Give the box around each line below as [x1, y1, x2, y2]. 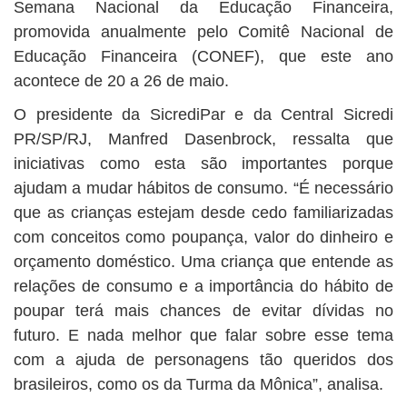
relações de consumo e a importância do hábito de [14, 277, 393, 295]
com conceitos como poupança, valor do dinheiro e [14, 228, 393, 246]
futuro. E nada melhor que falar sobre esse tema [14, 326, 393, 344]
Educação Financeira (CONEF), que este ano [14, 47, 393, 65]
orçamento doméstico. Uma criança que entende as [14, 253, 393, 271]
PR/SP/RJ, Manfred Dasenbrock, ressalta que [14, 130, 393, 148]
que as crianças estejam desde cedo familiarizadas [14, 203, 393, 222]
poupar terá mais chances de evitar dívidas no [14, 302, 393, 320]
